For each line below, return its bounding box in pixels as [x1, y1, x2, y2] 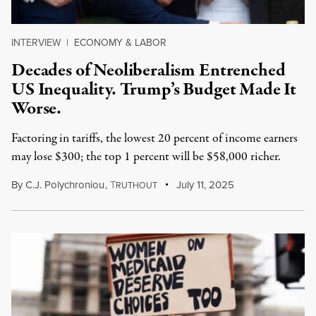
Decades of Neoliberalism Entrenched [11, 58, 286, 83]
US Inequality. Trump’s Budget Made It [11, 77, 297, 102]
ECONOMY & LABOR [74, 35, 166, 50]
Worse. [11, 96, 62, 121]
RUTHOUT [115, 179, 157, 192]
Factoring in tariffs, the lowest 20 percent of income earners [11, 130, 298, 147]
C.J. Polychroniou [25, 177, 104, 193]
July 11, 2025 [174, 177, 235, 193]
